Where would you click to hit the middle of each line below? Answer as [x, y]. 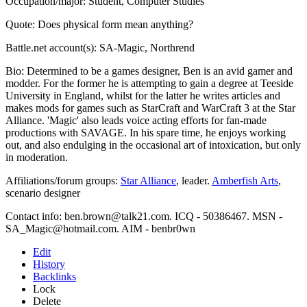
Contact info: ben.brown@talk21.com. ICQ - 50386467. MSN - [144, 216]
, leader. [194, 180]
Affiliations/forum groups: [63, 180]
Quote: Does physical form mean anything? [99, 24]
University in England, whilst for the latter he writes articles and [143, 95]
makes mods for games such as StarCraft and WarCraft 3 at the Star [150, 108]
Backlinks [54, 276]
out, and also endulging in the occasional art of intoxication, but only [153, 145]
